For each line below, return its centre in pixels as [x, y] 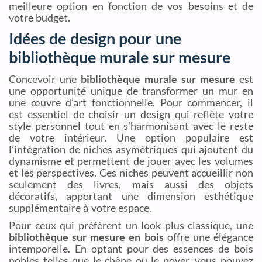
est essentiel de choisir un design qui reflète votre [131, 114]
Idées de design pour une [95, 38]
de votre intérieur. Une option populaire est [131, 137]
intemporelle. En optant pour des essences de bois [131, 248]
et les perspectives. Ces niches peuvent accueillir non [131, 172]
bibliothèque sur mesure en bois [86, 237]
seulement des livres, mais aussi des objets [131, 184]
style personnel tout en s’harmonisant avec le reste [131, 125]
